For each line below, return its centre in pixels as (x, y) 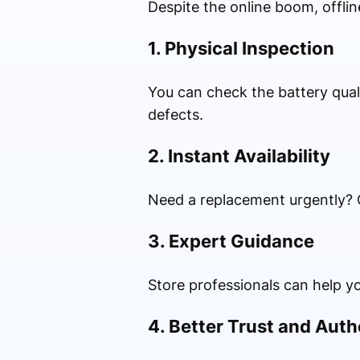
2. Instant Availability (239, 156)
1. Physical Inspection (241, 49)
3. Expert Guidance (231, 241)
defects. (175, 115)
